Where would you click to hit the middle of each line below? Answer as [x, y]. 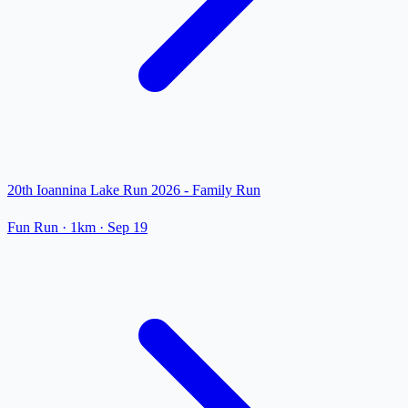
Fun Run [33, 228]
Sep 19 [127, 228]
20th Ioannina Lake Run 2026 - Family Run [134, 190]
